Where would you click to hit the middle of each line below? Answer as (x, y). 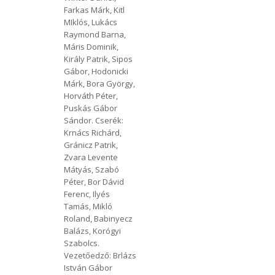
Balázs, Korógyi (92, 230)
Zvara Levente (91, 157)
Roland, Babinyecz (98, 218)
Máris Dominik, (91, 46)
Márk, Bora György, (99, 83)
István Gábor (88, 267)
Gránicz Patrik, (91, 145)
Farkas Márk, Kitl (94, 10)
